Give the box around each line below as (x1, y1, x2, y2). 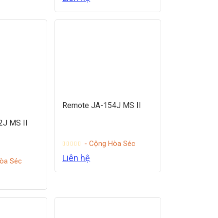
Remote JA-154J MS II (62, 101, 142, 110)
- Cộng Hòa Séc (84, 139, 136, 148)
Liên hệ (62, 153, 91, 163)
